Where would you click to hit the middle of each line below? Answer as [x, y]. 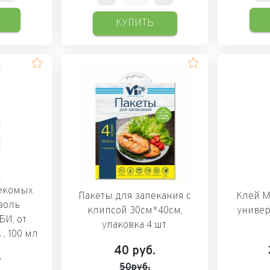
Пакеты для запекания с [135, 196]
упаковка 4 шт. [135, 225]
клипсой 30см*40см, [135, 211]
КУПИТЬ [135, 23]
